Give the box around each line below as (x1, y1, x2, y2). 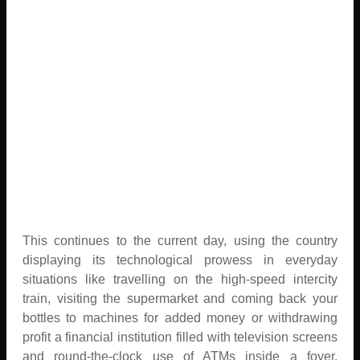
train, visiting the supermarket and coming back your (22, 291, 337, 305)
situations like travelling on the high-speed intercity (22, 272, 337, 286)
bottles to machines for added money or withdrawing (22, 310, 337, 325)
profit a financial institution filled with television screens (22, 329, 337, 344)
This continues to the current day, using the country (22, 233, 337, 247)
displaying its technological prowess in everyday (22, 252, 337, 267)
